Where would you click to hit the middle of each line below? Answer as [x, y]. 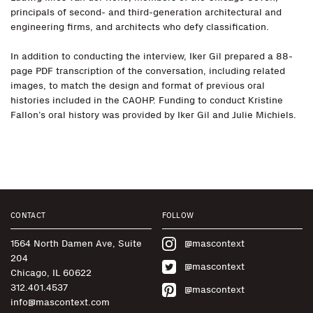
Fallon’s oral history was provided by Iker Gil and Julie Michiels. [153, 115]
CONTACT [28, 216]
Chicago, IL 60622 [51, 273]
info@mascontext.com [60, 302]
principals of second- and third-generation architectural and [146, 12]
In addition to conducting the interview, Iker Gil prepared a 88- [152, 56]
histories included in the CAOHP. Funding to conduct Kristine [147, 100]
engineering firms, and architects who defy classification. [140, 27]
